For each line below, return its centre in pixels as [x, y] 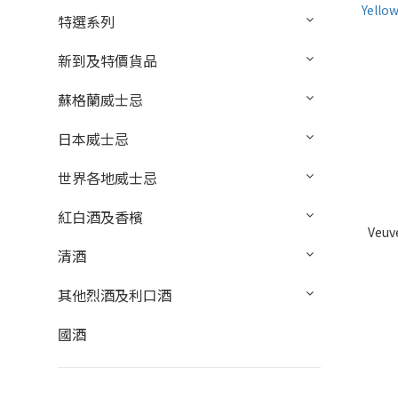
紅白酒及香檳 [100, 217]
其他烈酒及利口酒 [115, 295]
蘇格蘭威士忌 [100, 100]
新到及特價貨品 [107, 61]
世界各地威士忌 [107, 178]
